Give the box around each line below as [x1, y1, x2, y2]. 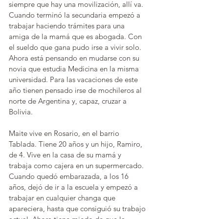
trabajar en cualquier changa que [9, 193, 117, 202]
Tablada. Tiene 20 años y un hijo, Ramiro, [9, 139, 144, 149]
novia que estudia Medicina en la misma [9, 64, 141, 73]
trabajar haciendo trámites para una [9, 21, 127, 30]
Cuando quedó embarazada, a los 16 [9, 172, 131, 181]
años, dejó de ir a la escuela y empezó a [9, 182, 140, 192]
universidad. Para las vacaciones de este [9, 75, 140, 84]
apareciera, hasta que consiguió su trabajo [9, 204, 148, 213]
